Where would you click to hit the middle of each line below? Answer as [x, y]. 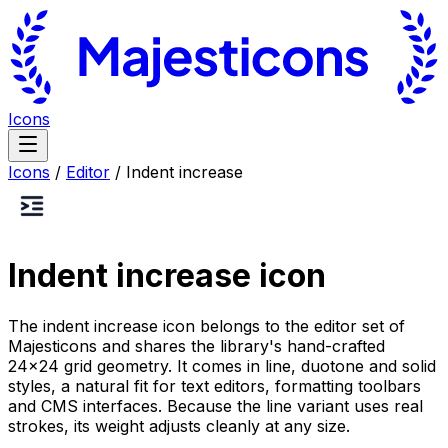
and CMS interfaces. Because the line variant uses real [215, 405]
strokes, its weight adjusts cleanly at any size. [179, 425]
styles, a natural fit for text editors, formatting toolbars [214, 385]
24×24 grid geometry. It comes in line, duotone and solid [222, 365]
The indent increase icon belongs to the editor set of [206, 325]
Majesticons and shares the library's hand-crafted [196, 345]
